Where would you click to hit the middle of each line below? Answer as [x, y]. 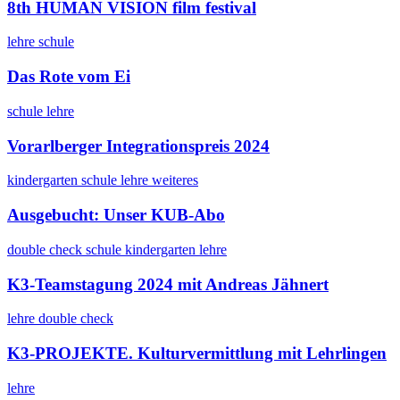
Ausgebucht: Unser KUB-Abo [116, 215]
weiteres [175, 180]
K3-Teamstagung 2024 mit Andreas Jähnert [168, 284]
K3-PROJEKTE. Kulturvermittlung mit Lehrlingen [197, 353]
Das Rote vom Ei [69, 77]
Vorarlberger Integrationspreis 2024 [138, 146]
